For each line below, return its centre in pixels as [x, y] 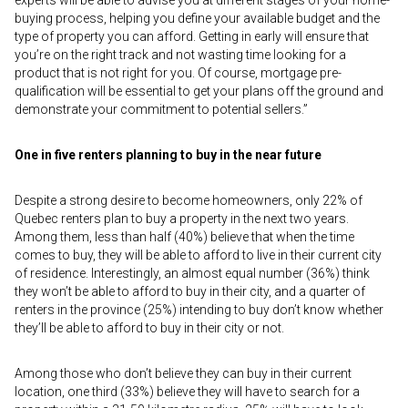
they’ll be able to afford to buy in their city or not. [149, 328]
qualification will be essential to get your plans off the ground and [199, 91]
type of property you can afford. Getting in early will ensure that [192, 36]
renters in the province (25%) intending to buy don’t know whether [199, 310]
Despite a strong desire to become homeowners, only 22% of [189, 200]
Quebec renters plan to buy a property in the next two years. [182, 219]
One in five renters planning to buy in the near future [168, 155]
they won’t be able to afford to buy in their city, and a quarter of [190, 291]
